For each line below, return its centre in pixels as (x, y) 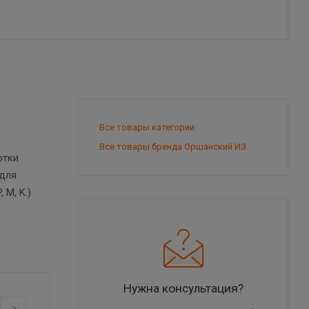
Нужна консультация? (183, 288)
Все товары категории (147, 127)
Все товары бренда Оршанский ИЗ (173, 146)
